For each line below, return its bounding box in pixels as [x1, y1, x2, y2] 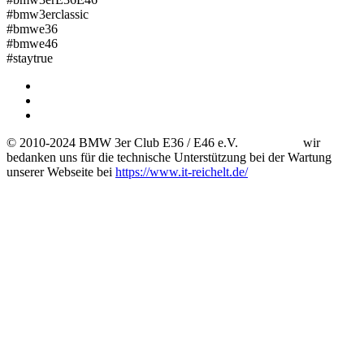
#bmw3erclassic [6, 6, 89, 21]
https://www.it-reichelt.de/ [115, 164, 248, 179]
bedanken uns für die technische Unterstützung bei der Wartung [6, 149, 331, 164]
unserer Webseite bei [6, 164, 115, 179]
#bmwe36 [6, 21, 58, 36]
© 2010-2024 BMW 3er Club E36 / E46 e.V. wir [6, 135, 320, 149]
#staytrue [6, 50, 53, 65]
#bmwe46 [6, 36, 58, 50]
